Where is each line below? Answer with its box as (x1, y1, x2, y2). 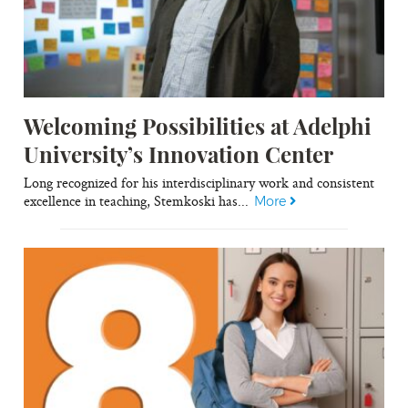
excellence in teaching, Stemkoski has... (24, 190, 255, 210)
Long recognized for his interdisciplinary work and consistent (24, 172, 375, 192)
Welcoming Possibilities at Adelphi (24, 110, 372, 140)
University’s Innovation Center (24, 138, 334, 168)
